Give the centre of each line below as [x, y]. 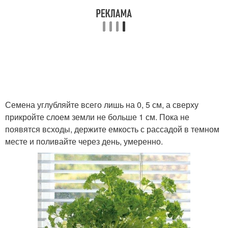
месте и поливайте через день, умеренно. [84, 141]
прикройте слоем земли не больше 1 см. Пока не [97, 117]
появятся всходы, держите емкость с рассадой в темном [112, 129]
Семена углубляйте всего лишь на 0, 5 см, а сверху [102, 105]
